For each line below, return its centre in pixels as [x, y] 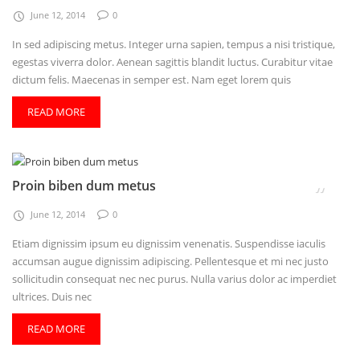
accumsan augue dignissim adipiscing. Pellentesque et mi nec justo [170, 261]
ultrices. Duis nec [52, 296]
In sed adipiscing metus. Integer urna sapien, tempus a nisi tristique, [174, 44]
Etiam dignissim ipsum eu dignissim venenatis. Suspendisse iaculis [169, 243]
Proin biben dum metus [84, 185]
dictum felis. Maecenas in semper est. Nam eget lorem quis [151, 79]
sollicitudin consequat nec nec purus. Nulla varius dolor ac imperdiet [174, 278]
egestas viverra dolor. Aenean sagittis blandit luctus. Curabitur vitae [172, 61]
